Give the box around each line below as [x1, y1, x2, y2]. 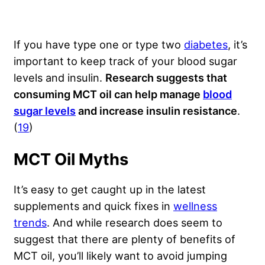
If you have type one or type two [14, 38, 184, 51]
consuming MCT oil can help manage [14, 88, 203, 101]
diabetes [184, 38, 228, 51]
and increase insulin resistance [76, 104, 237, 118]
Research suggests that [105, 71, 227, 85]
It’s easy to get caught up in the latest [14, 183, 206, 196]
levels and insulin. [14, 71, 105, 85]
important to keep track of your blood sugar [14, 54, 237, 68]
